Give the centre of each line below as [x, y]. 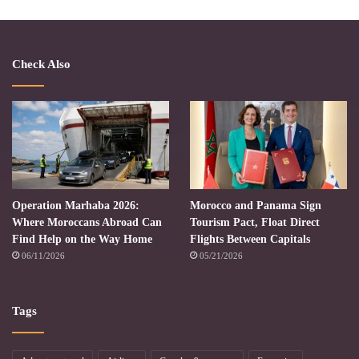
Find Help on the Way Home [82, 240]
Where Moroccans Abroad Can [87, 223]
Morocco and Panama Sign [255, 206]
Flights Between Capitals [250, 240]
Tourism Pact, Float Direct [254, 223]
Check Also [41, 64]
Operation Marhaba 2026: [76, 206]
